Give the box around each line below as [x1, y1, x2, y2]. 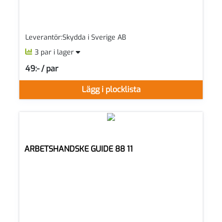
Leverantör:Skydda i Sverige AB [25, 33, 126, 43]
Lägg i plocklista [81, 84, 141, 95]
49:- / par [25, 63, 58, 74]
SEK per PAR [25, 67, 64, 77]
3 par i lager [35, 48, 76, 57]
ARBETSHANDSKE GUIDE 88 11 [24, 144, 133, 155]
